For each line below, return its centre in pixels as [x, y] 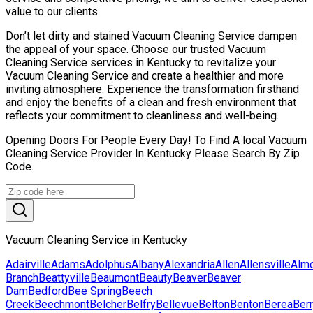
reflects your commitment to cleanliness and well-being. [142, 115]
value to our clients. [53, 11]
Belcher [108, 304]
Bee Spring [95, 291]
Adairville [28, 264]
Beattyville [64, 277]
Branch [22, 277]
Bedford [48, 291]
